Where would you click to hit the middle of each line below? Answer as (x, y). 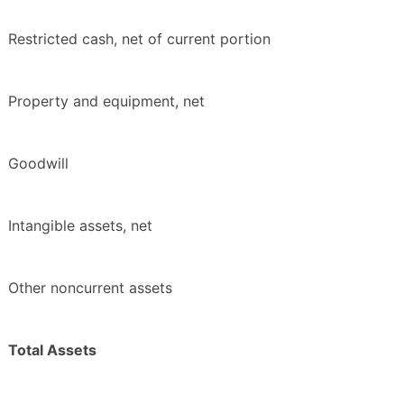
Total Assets (52, 350)
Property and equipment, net (106, 101)
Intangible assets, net (80, 226)
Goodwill (38, 164)
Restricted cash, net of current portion (139, 39)
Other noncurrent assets (90, 288)
